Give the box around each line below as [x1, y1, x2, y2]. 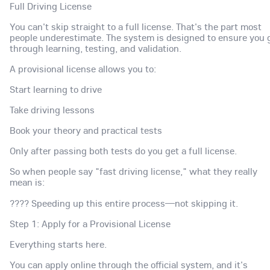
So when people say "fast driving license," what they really [10, 165, 257, 178]
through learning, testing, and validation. [10, 42, 181, 54]
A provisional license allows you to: [10, 62, 156, 75]
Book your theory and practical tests [10, 124, 162, 137]
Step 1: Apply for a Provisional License [10, 217, 171, 230]
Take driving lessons [10, 104, 95, 116]
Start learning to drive [10, 83, 102, 96]
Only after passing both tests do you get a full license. [10, 145, 237, 157]
